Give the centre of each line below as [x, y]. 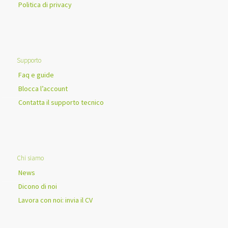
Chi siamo [30, 158]
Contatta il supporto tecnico [61, 103]
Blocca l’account [43, 89]
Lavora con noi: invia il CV [55, 200]
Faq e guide [36, 75]
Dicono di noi [38, 187]
